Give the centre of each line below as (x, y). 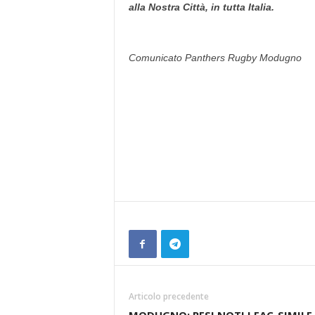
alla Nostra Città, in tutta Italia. (201, 7)
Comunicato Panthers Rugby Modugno (215, 58)
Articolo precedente (168, 296)
